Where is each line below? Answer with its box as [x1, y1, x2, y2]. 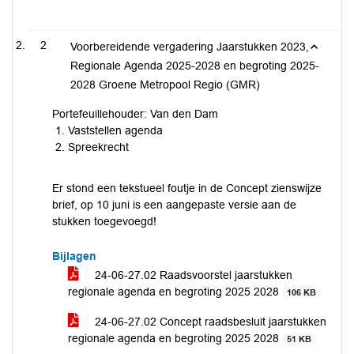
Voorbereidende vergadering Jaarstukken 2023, [70, 40, 309, 53]
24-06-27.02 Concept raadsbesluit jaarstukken [92, 315, 326, 328]
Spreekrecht [68, 141, 129, 153]
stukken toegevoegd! [52, 215, 156, 228]
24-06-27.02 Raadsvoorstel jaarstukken [92, 269, 292, 281]
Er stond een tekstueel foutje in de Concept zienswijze [52, 182, 322, 194]
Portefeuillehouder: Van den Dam [52, 107, 218, 120]
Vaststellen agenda [68, 124, 163, 137]
